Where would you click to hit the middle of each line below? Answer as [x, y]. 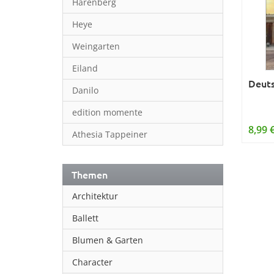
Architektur [95, 196]
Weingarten [96, 46]
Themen [90, 174]
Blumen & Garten [108, 240]
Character [92, 262]
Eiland [85, 68]
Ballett [85, 218]
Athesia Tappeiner [110, 134]
